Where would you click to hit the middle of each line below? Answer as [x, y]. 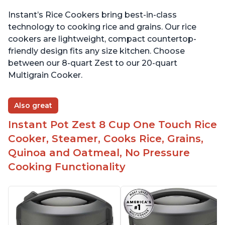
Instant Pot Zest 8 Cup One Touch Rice [113, 125]
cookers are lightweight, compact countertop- [102, 39]
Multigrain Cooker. [45, 75]
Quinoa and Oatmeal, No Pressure [99, 153]
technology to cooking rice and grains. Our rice [102, 27]
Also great [33, 106]
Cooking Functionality [67, 167]
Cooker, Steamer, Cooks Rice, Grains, [106, 139]
